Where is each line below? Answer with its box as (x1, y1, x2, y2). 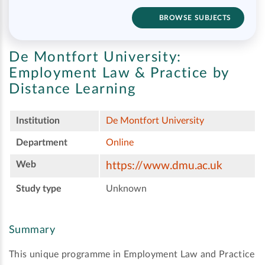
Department (16, 138, 67, 148)
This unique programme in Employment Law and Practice (9, 250, 255, 260)
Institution (16, 116, 60, 126)
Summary (9, 225, 56, 236)
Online (106, 138, 134, 148)
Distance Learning (9, 82, 136, 97)
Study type (16, 184, 62, 194)
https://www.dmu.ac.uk (106, 160, 222, 172)
